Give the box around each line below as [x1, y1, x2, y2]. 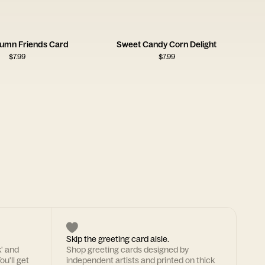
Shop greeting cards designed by [66, 244, 189, 255]
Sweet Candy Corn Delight [117, 39, 217, 50]
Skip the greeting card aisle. [66, 234, 170, 244]
